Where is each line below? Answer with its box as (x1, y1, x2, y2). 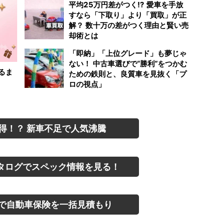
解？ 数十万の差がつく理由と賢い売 (69, 21, 189, 30)
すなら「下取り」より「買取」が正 (69, 10, 187, 20)
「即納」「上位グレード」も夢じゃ (69, 49, 187, 58)
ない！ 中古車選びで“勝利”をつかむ (69, 59, 187, 68)
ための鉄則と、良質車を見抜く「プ (69, 69, 187, 79)
